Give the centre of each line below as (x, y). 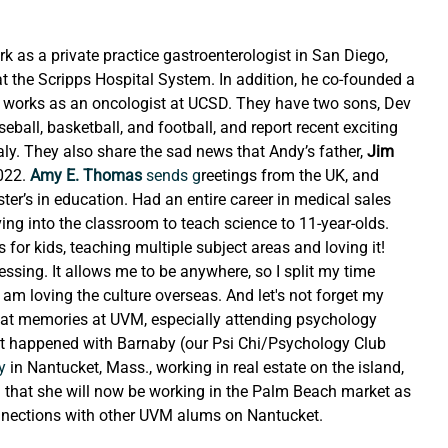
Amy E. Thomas (84, 176)
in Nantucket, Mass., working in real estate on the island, (207, 368)
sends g (172, 176)
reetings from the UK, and (292, 176)
